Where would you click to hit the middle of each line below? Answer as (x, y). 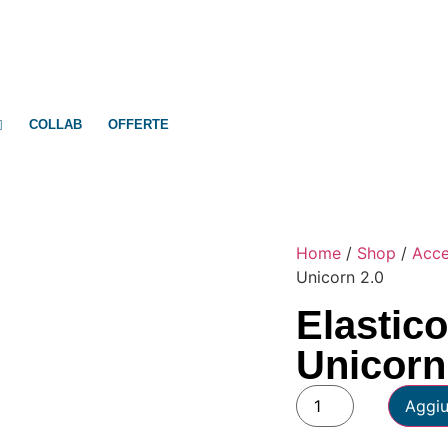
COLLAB (55, 124)
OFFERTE (138, 124)
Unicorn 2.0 (340, 277)
